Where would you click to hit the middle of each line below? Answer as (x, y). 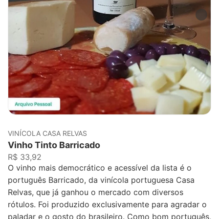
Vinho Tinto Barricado (54, 145)
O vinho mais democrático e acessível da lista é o (100, 168)
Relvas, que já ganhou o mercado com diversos (96, 192)
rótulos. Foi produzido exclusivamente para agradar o (107, 205)
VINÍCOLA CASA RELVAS (47, 133)
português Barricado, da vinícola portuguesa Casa (101, 180)
